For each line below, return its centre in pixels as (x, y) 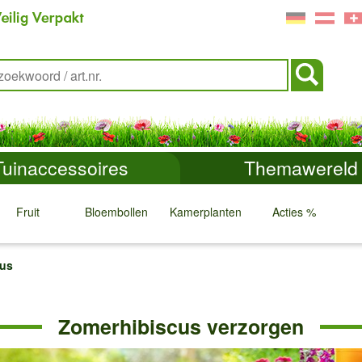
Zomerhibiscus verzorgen (181, 326)
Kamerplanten (205, 212)
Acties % (294, 212)
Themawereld (301, 168)
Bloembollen (116, 212)
